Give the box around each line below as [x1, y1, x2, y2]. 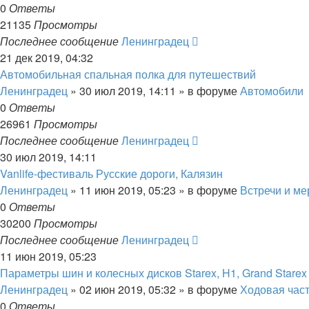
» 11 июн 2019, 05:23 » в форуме [68, 182, 240, 198]
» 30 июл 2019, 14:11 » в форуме [68, 83, 240, 99]
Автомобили [240, 83, 303, 99]
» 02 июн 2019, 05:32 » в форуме [68, 281, 240, 297]
